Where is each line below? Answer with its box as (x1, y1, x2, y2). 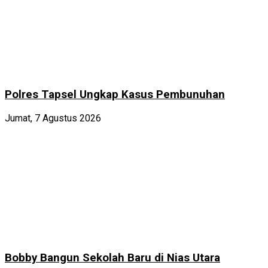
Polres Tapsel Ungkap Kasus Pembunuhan (5, 88, 225, 102)
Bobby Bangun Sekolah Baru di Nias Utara (5, 251, 220, 264)
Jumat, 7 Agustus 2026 (5, 112, 101, 124)
